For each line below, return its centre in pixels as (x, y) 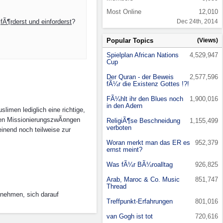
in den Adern (124, 106)
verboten (119, 128)
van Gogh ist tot (130, 216)
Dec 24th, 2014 (197, 21)
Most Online (124, 12)
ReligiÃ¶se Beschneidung (143, 121)
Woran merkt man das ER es (148, 143)
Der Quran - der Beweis (140, 77)
